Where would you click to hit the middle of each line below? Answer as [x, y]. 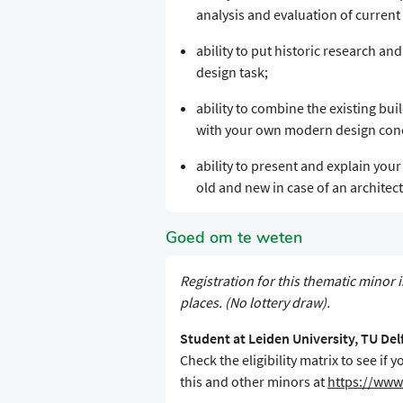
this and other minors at [254, 382]
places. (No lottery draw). [255, 303]
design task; [232, 72]
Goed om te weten [234, 238]
